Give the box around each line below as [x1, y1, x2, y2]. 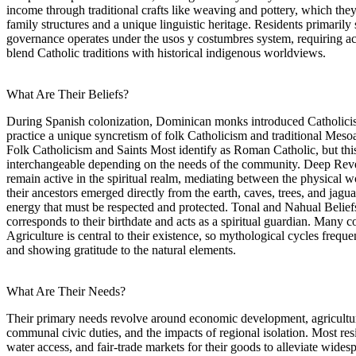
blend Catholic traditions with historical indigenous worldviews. [6, 45, 326, 60]
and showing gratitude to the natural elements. [6, 242, 236, 257]
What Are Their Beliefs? [6, 87, 129, 101]
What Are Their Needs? [6, 284, 126, 298]
